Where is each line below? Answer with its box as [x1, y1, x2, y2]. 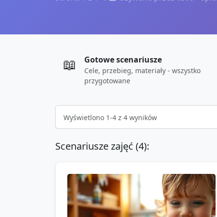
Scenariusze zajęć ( [55, 139, 139, 153]
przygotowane [84, 76, 130, 85]
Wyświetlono [63, 112, 106, 122]
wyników [127, 112, 157, 122]
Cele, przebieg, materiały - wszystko [84, 66, 201, 75]
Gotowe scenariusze [84, 54, 162, 65]
